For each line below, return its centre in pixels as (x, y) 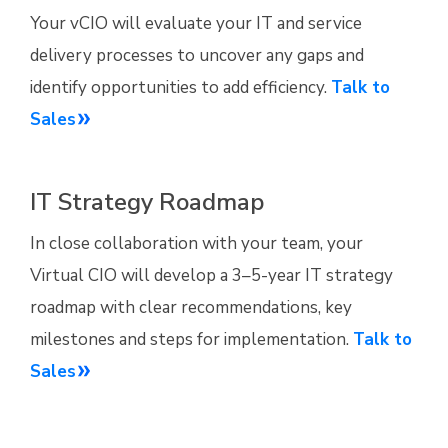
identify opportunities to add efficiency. (180, 88)
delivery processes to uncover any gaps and (197, 56)
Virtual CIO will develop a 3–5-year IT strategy (211, 276)
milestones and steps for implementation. (191, 340)
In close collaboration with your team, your (196, 244)
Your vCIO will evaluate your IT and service (196, 24)
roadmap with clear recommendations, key (191, 308)
